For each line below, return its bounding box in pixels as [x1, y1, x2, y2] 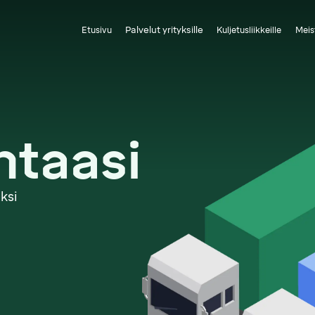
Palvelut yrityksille [125, 25, 204, 36]
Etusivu [81, 25, 112, 35]
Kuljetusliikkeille [217, 25, 282, 35]
